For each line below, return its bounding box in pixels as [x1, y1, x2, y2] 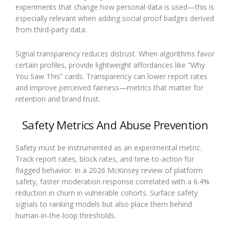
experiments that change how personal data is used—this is [15, 2, 214, 12]
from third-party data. [15, 24, 87, 34]
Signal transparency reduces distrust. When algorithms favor [15, 48, 215, 59]
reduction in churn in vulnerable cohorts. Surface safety [15, 187, 198, 198]
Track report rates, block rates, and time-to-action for [15, 154, 194, 164]
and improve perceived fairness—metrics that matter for [15, 82, 203, 92]
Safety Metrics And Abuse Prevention [22, 117, 208, 132]
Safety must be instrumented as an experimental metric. [15, 142, 202, 152]
